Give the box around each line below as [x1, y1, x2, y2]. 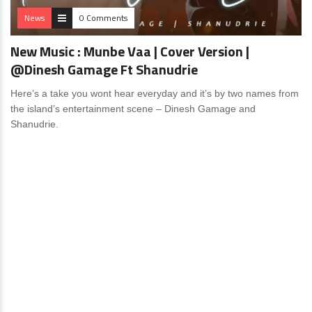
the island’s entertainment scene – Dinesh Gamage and [10, 103, 256, 115]
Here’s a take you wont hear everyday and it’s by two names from [10, 88, 299, 100]
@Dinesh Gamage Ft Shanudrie [10, 58, 198, 81]
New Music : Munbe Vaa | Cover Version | [10, 40, 249, 63]
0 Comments [79, 11, 127, 25]
